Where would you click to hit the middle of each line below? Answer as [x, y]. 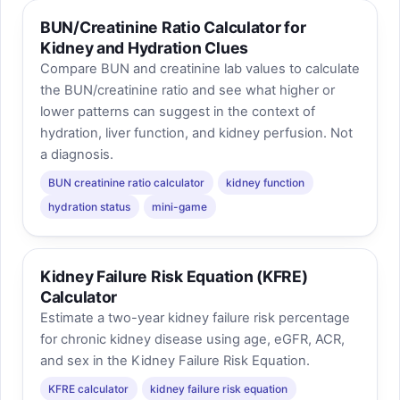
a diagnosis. [76, 155]
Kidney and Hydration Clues [144, 48]
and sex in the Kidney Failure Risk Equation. [175, 361]
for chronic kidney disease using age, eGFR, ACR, [192, 340]
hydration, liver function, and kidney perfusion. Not [196, 133]
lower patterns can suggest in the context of [177, 112]
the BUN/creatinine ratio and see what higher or [187, 91]
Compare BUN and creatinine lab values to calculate [200, 69]
